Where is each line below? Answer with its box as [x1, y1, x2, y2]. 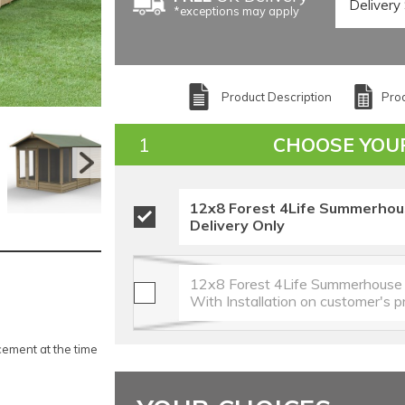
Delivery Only [189, 215, 285, 234]
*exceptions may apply [173, 3, 299, 18]
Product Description [221, 89, 332, 104]
